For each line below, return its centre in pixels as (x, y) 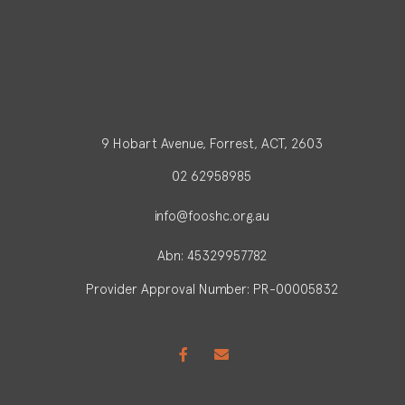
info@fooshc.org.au (212, 216)
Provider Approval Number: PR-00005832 (212, 288)
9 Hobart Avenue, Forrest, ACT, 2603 (212, 143)
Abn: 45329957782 (212, 256)
